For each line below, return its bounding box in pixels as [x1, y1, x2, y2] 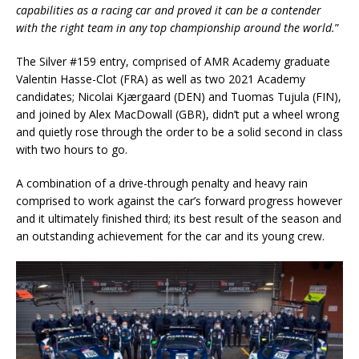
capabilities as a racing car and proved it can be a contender [16, 2, 321, 18]
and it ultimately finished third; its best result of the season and [16, 210, 341, 226]
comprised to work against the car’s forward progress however [16, 192, 342, 208]
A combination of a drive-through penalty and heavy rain [16, 175, 308, 191]
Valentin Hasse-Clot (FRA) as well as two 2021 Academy [16, 71, 305, 87]
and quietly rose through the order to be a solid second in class [16, 123, 343, 139]
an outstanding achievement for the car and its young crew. [16, 228, 325, 244]
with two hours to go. [16, 141, 127, 157]
